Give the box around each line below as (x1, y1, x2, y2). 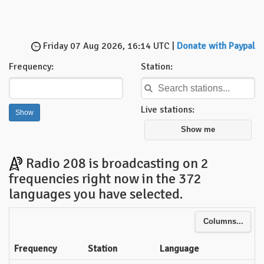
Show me (181, 126, 215, 134)
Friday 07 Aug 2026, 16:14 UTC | (41, 40, 177, 52)
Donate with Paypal (177, 40, 255, 52)
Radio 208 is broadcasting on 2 (23, 154, 209, 172)
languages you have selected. (9, 184, 183, 203)
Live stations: (141, 104, 194, 116)
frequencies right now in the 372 (9, 169, 202, 187)
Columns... (203, 217, 243, 226)
